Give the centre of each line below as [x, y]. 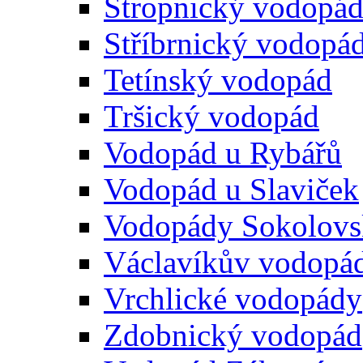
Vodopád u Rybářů [223, 153]
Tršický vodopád [211, 116]
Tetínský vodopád [218, 80]
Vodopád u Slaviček [231, 189]
